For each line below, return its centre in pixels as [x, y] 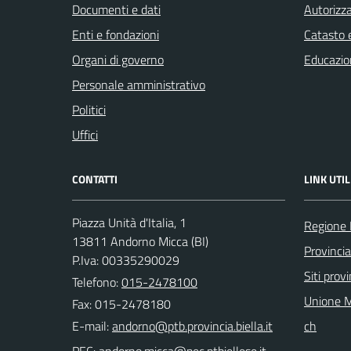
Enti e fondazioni [116, 34]
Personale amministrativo [139, 85]
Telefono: [97, 282]
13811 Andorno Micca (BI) [140, 241]
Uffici [85, 135]
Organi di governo [118, 60]
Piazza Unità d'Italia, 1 [129, 223]
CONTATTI [95, 179]
